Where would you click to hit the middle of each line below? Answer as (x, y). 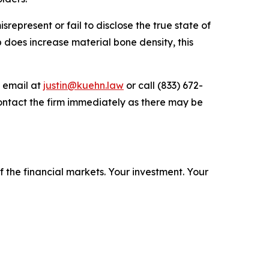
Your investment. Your (158, 171)
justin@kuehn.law (83, 85)
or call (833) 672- (163, 85)
